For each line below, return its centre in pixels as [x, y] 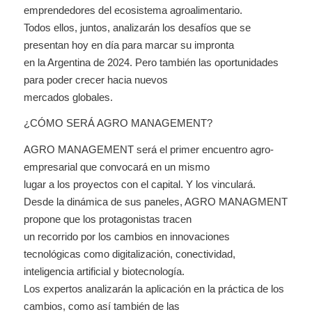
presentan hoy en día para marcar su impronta [128, 45]
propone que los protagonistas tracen [107, 219]
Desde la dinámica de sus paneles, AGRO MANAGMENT [155, 202]
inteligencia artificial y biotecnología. [104, 271]
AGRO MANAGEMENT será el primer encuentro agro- [148, 149]
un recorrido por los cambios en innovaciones [126, 236]
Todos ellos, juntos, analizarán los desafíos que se [137, 27]
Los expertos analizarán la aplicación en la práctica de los [154, 289]
